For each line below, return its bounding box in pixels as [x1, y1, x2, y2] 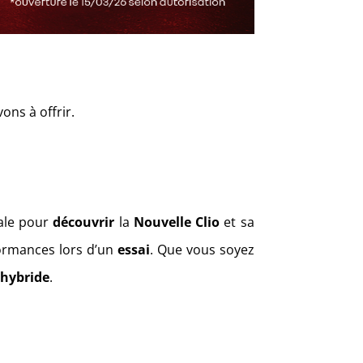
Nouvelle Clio [133, 213, 220, 232]
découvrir [53, 213, 115, 232]
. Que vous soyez [150, 241, 254, 259]
